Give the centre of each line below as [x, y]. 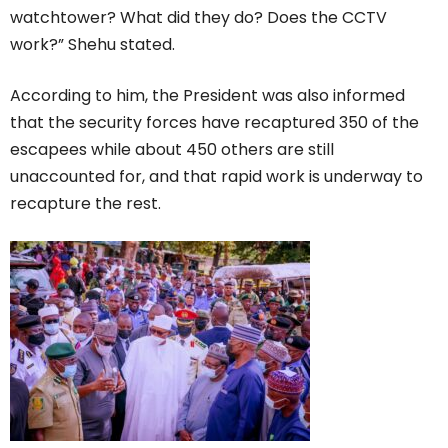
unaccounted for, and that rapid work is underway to [216, 176]
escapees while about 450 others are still [172, 149]
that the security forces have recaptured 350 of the [214, 122]
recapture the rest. [85, 203]
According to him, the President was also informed [207, 95]
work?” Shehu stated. [92, 44]
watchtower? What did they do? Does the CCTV [198, 17]
